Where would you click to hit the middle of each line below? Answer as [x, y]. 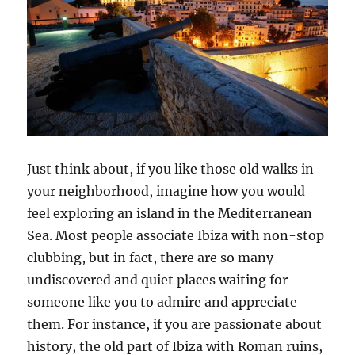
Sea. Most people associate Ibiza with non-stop [176, 235]
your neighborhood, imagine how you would [166, 191]
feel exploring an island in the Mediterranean [170, 213]
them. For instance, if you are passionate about [175, 324]
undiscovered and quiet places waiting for [158, 279]
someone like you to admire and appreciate [162, 302]
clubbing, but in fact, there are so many [151, 257]
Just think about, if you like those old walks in [171, 168]
